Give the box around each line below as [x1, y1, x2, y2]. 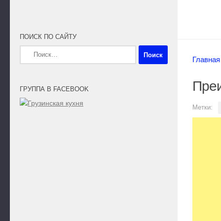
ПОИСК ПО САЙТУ [20, 33, 76, 41]
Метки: [192, 104, 213, 111]
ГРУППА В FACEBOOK [20, 85, 89, 93]
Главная [192, 55, 220, 64]
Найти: [19, 46, 41, 55]
